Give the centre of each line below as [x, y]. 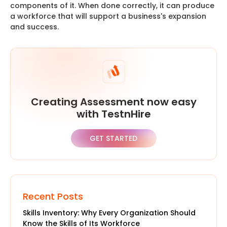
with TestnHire [113, 114]
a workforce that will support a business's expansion [108, 16]
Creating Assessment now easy [113, 102]
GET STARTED [113, 138]
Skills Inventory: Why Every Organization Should [109, 213]
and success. [35, 27]
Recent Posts [53, 196]
